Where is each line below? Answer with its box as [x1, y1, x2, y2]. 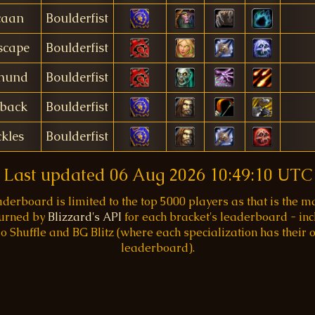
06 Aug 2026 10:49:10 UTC [109, 164, 312, 186]
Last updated [3, 164, 110, 186]
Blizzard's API [48, 210, 122, 224]
